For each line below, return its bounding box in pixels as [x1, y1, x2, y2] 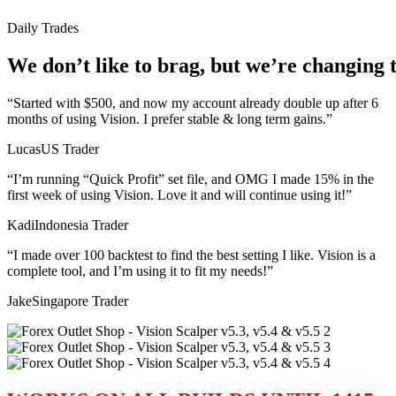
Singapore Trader [32, 293, 128, 309]
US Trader [41, 141, 99, 157]
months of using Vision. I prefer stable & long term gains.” [7, 111, 332, 127]
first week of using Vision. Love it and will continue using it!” [7, 187, 352, 203]
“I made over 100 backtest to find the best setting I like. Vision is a [7, 247, 376, 263]
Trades [42, 20, 79, 36]
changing [302, 54, 385, 78]
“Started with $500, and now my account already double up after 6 [7, 95, 378, 111]
